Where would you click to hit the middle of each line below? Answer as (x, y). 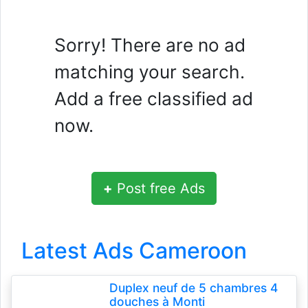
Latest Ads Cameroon (134, 251)
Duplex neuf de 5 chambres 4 (193, 288)
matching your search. (150, 72)
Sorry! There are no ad (150, 45)
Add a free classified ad (154, 99)
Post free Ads (159, 188)
